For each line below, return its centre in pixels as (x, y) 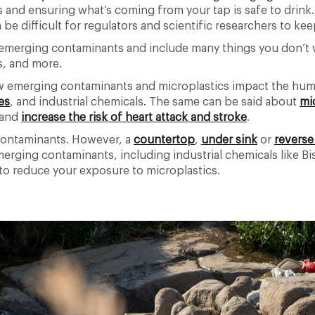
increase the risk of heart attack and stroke (134, 118)
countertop (164, 140)
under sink (229, 140)
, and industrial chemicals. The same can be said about (155, 102)
